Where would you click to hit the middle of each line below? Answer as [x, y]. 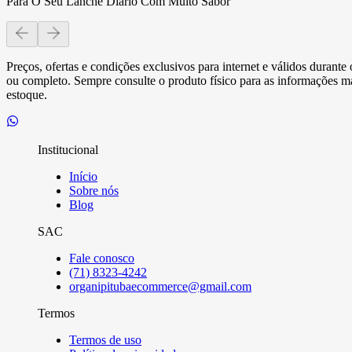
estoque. [27, 94]
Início [83, 176]
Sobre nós [94, 190]
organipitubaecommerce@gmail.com [160, 286]
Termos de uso [105, 339]
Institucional [68, 149]
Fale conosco [102, 258]
